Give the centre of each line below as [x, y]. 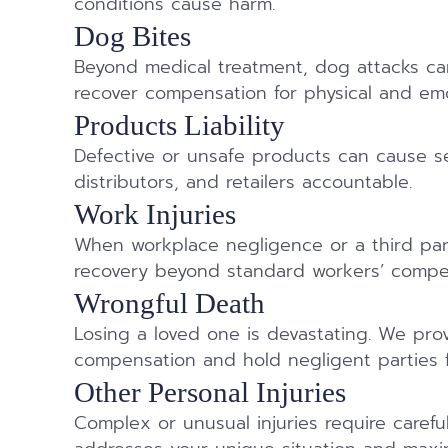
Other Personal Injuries [210, 392]
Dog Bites [133, 36]
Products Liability [180, 125]
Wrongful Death [170, 303]
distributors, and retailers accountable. [243, 183]
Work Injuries [155, 214]
